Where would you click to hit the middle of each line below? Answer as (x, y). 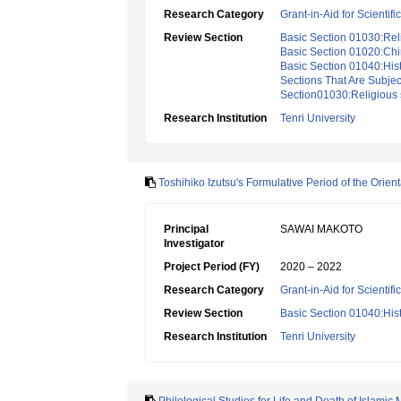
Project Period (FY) (212, 267)
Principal (186, 229)
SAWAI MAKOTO (321, 229)
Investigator (194, 243)
